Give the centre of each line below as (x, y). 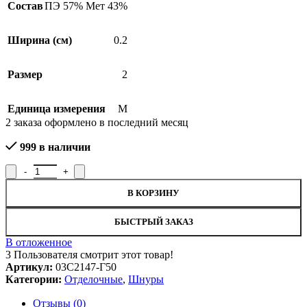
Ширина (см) (40, 40)
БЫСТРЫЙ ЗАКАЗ (153, 222)
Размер (25, 75)
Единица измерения (57, 109)
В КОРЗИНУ (153, 193)
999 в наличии (55, 147)
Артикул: (30, 267)
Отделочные (94, 280)
